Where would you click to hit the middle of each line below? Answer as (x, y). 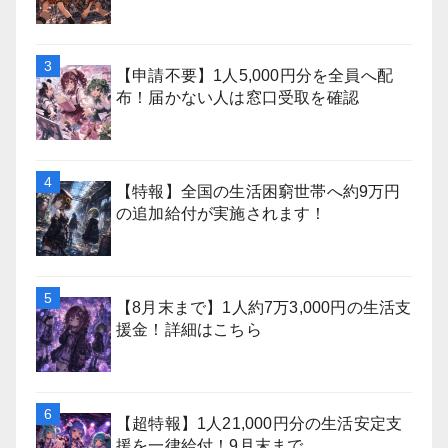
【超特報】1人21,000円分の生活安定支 (259, 423)
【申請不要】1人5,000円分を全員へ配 (255, 75)
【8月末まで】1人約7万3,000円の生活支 (264, 307)
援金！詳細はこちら (189, 329)
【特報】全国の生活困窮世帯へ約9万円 (258, 191)
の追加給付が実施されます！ (221, 213)
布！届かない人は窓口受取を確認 (237, 97)
